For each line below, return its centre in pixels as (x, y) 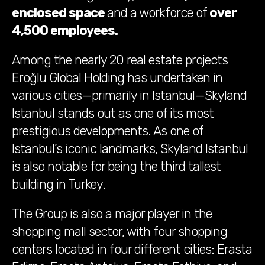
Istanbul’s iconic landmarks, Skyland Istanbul (130, 149)
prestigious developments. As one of (107, 131)
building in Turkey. (59, 185)
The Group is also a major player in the (112, 214)
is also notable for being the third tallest (116, 167)
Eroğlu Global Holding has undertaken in (117, 78)
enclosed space (58, 13)
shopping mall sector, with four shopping (119, 232)
